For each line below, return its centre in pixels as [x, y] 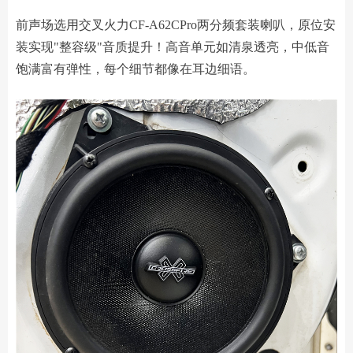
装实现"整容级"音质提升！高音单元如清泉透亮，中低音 [173, 47]
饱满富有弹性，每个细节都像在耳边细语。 [136, 69]
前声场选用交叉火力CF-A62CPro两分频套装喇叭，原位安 [176, 25]
